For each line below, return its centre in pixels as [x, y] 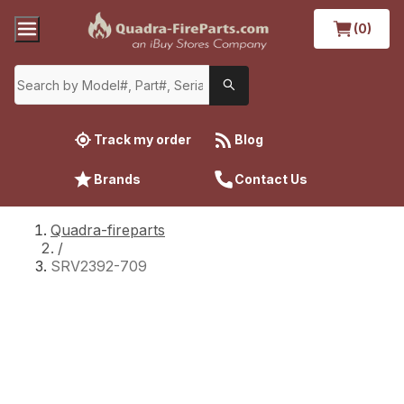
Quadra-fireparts [108, 230]
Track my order [142, 139]
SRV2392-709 [99, 266]
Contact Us [271, 179]
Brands [117, 179]
